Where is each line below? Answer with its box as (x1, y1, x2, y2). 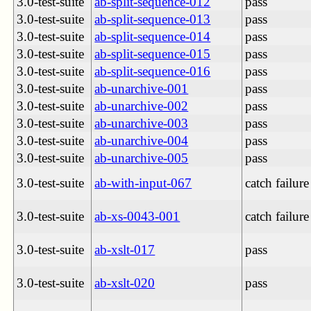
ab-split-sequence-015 (94, 46, 211, 61)
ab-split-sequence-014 (94, 28, 211, 44)
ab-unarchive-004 (94, 133, 189, 148)
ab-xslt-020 (94, 275, 155, 290)
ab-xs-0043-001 (94, 208, 180, 224)
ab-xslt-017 (94, 242, 155, 257)
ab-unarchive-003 (94, 115, 189, 131)
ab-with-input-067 (94, 175, 192, 190)
